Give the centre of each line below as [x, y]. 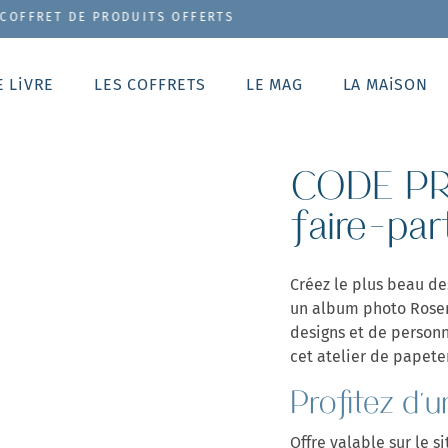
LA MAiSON [385, 83]
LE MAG [274, 83]
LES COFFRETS [150, 83]
